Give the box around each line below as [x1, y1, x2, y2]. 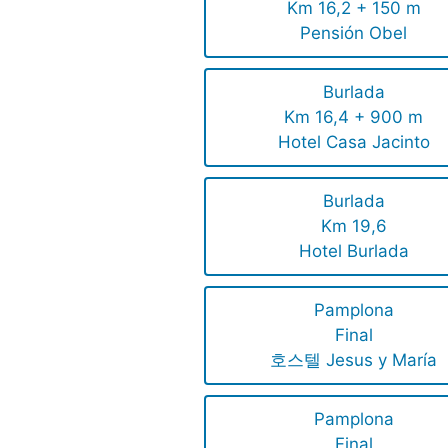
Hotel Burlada [298, 241, 409, 262]
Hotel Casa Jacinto [277, 132, 430, 153]
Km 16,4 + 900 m [284, 107, 424, 128]
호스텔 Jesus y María [270, 350, 438, 371]
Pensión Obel [300, 23, 408, 44]
